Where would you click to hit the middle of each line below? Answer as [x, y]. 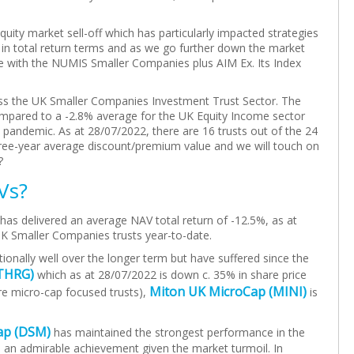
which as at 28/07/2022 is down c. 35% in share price [170, 275]
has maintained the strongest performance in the [178, 332]
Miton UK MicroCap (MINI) [228, 292]
